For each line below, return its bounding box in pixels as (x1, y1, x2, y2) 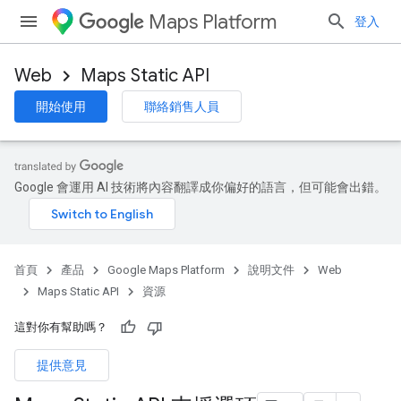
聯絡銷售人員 (144, 98, 219, 115)
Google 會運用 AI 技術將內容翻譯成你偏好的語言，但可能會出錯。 (14, 180, 387, 194)
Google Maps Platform (107, 263, 225, 277)
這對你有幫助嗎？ (14, 320, 107, 334)
